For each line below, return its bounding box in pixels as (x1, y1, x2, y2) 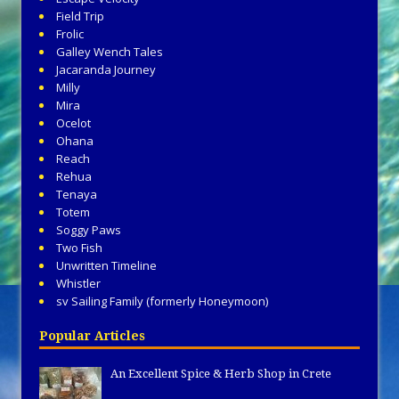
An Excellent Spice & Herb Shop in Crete (110, 367, 331, 381)
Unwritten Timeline (56, 257, 157, 274)
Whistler (56, 275, 101, 292)
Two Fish (56, 240, 102, 256)
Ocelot (56, 115, 91, 132)
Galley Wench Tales (56, 44, 163, 61)
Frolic (56, 26, 84, 43)
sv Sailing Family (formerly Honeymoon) (56, 293, 268, 310)
